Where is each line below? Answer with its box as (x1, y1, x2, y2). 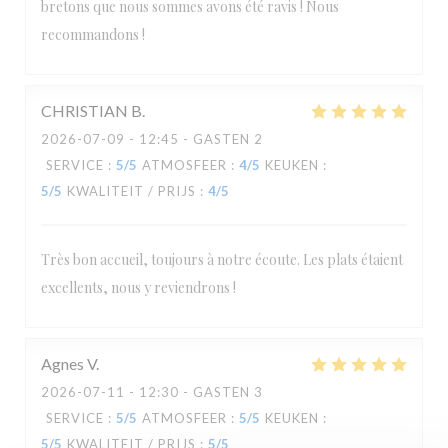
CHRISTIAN (41, 101, 128, 120)
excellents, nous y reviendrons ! (41, 278, 236, 297)
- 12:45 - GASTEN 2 (125, 131, 263, 147)
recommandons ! (41, 25, 145, 44)
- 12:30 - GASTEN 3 (125, 384, 263, 400)
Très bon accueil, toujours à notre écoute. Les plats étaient (41, 250, 403, 269)
